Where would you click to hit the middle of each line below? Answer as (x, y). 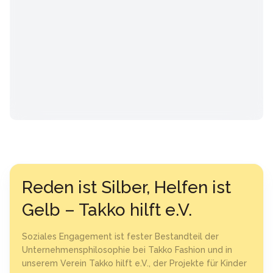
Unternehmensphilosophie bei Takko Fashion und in (127, 250)
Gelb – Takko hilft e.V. (107, 210)
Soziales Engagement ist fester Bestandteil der (120, 236)
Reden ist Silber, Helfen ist (126, 187)
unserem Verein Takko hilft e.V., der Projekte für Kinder (134, 263)
